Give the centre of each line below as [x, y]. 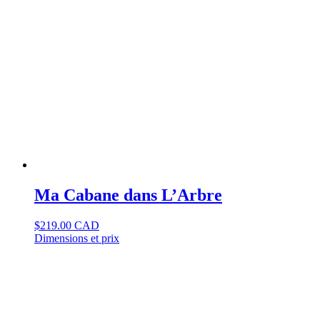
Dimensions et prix [77, 238]
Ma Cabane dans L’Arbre [128, 195]
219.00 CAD [70, 225]
